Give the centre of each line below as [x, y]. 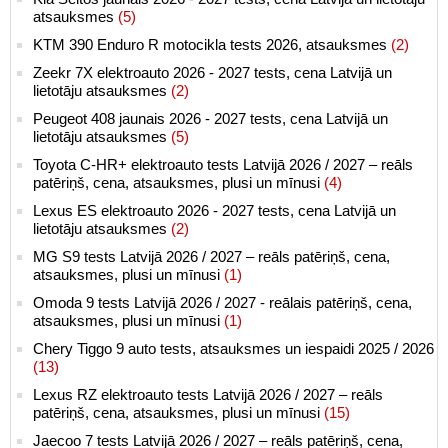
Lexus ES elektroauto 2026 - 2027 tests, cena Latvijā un [214, 210]
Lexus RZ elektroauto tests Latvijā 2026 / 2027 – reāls [208, 394]
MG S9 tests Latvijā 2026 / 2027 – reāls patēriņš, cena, [211, 256]
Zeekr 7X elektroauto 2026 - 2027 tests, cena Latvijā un [212, 72]
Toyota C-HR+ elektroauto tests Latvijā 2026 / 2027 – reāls [223, 164]
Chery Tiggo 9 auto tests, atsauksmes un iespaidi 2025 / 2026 [233, 348]
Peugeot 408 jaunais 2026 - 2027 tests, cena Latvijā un [210, 118]
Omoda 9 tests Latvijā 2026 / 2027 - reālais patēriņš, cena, [222, 302]
